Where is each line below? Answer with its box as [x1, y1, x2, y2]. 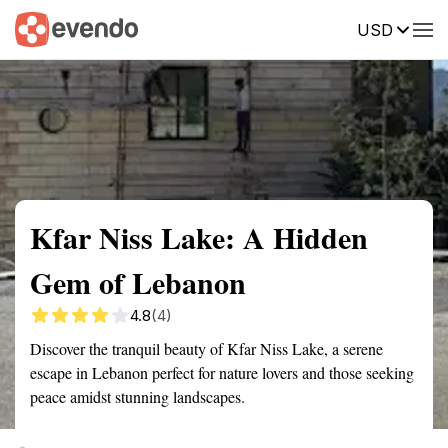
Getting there [164, 19, 250, 37]
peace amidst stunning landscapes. [30, 386, 245, 407]
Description [280, 19, 355, 37]
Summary [15, 19, 75, 37]
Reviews [385, 19, 441, 37]
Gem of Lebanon [30, 260, 246, 304]
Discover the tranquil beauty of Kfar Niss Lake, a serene [30, 338, 383, 359]
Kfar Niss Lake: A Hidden [30, 215, 368, 259]
